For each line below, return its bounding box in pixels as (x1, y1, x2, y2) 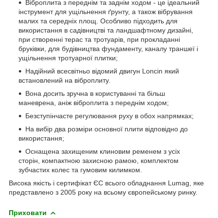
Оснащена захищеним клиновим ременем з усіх (25, 147, 180, 155)
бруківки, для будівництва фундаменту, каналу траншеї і (18, 44, 198, 53)
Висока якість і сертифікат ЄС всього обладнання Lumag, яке (9, 179, 204, 187)
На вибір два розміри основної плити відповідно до (25, 125, 188, 133)
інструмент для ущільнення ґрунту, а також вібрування (18, 7, 193, 16)
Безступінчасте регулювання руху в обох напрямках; (25, 111, 194, 120)
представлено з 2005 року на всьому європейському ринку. (9, 188, 198, 196)
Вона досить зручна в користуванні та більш (25, 89, 165, 97)
